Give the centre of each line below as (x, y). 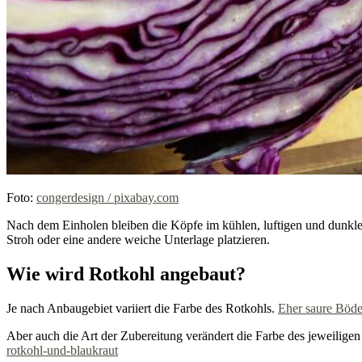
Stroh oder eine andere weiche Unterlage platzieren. (138, 240)
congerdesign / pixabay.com (107, 198)
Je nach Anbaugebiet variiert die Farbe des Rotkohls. (142, 309)
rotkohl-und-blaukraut (62, 351)
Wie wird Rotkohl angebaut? (126, 274)
